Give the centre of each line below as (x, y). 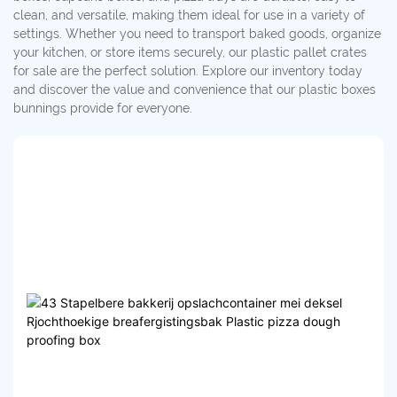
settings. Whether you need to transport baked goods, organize (197, 34)
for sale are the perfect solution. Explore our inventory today (188, 71)
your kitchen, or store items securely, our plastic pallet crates (190, 53)
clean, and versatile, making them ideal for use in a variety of (189, 16)
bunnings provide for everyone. (103, 109)
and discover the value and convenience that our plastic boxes (195, 90)
